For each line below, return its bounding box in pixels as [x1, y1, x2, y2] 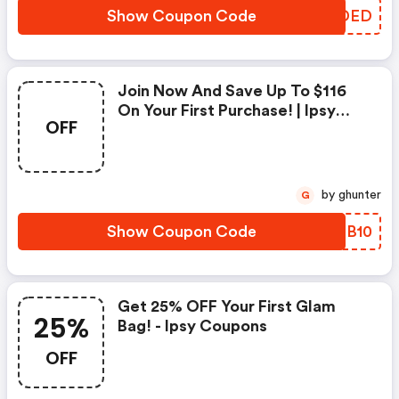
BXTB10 [314, 224, 372, 240]
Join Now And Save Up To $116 [118, 83, 346, 99]
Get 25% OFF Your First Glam [118, 298, 336, 314]
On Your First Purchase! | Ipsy [118, 102, 336, 118]
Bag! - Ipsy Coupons [118, 318, 267, 334]
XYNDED [303, 8, 372, 24]
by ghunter [338, 189, 381, 201]
